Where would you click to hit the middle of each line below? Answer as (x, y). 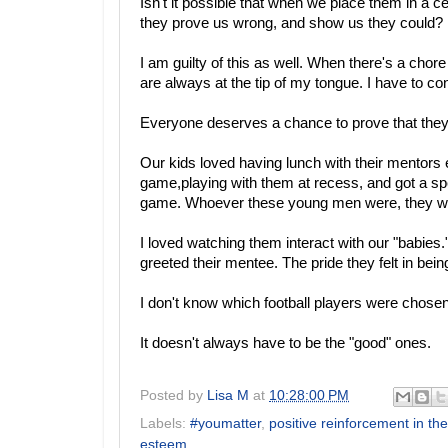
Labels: (165, 423)
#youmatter (225, 423)
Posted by (173, 395)
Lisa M (228, 395)
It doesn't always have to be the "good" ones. (285, 343)
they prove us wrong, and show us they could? (291, 23)
